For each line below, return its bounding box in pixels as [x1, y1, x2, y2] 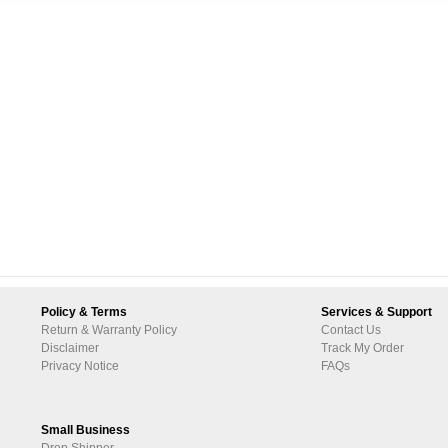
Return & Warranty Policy [41, 323, 177, 337]
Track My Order [321, 341, 404, 355]
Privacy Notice [41, 359, 119, 373]
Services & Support [321, 305, 432, 319]
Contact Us [321, 323, 381, 337]
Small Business [41, 423, 130, 437]
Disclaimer [41, 341, 99, 355]
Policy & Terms [41, 305, 127, 319]
